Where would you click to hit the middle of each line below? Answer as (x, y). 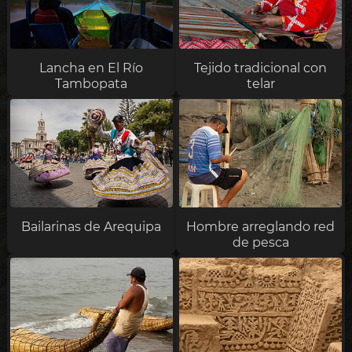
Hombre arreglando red (261, 226)
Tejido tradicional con (261, 68)
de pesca (260, 242)
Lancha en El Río (92, 68)
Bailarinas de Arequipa (92, 226)
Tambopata (92, 84)
